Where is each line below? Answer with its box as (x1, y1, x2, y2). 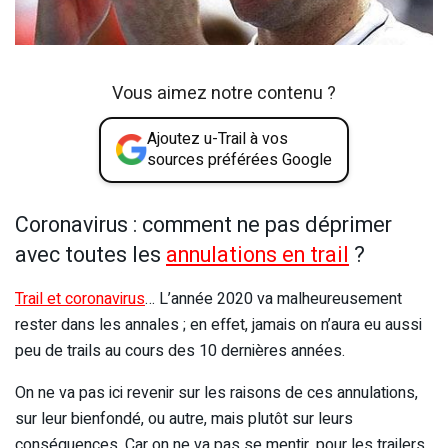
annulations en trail (166, 238, 349, 271)
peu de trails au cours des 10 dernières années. (15, 338, 345, 363)
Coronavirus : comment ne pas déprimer (15, 208, 392, 241)
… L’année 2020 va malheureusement (145, 286, 402, 311)
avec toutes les (15, 238, 166, 271)
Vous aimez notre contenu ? (112, 79, 336, 107)
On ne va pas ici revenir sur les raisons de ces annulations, (15, 380, 418, 405)
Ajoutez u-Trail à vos (147, 126, 288, 151)
